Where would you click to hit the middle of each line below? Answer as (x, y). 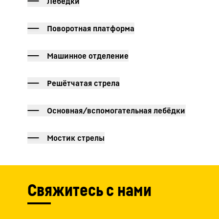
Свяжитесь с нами (89, 190)
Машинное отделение (88, 56)
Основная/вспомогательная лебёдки (116, 110)
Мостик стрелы (76, 138)
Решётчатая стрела (83, 83)
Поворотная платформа (91, 28)
